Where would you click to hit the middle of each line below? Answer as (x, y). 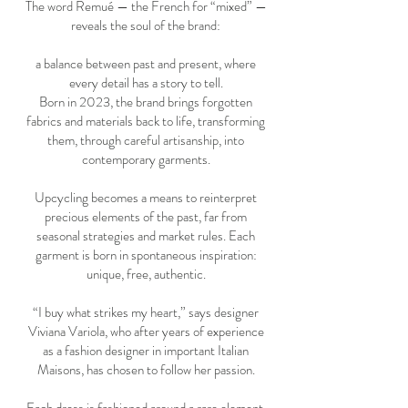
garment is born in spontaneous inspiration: (146, 255)
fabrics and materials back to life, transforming (146, 121)
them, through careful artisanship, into (146, 140)
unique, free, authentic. (146, 274)
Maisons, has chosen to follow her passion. (146, 370)
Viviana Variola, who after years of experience (146, 331)
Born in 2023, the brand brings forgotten (146, 102)
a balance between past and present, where (146, 64)
